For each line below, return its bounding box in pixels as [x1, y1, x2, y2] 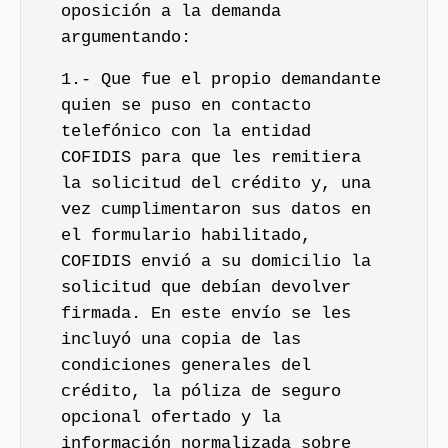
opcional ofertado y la [61, 408, 281, 427]
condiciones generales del [61, 356, 311, 375]
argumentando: [61, 27, 191, 47]
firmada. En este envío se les [61, 304, 351, 323]
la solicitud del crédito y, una [61, 174, 371, 193]
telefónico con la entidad [61, 122, 311, 141]
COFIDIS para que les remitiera [61, 148, 361, 167]
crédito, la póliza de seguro [61, 382, 341, 401]
